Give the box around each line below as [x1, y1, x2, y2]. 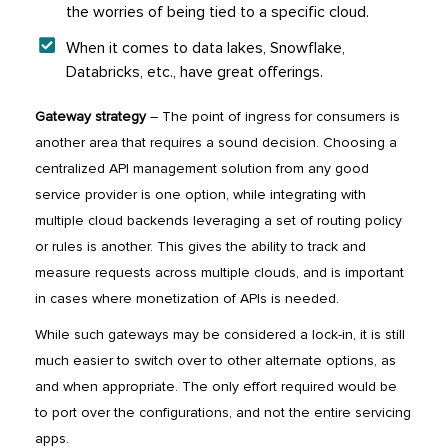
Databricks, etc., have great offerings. [65, 62, 323, 83]
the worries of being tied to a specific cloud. [65, 2, 369, 23]
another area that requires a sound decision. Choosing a [35, 134, 397, 152]
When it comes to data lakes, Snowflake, [65, 38, 345, 59]
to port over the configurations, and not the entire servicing [35, 404, 411, 422]
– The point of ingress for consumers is [146, 108, 400, 126]
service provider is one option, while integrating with [35, 186, 366, 204]
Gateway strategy [35, 108, 146, 126]
